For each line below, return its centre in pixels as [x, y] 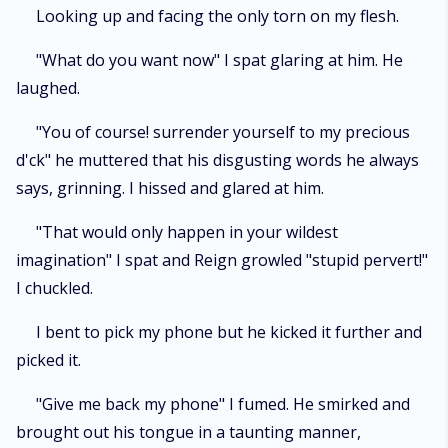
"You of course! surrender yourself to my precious [223, 132]
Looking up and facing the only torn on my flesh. [217, 16]
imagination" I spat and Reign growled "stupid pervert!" [222, 260]
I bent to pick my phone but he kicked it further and [229, 332]
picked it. [48, 360]
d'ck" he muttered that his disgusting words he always [217, 160]
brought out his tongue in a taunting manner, [188, 432]
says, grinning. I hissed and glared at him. [170, 188]
